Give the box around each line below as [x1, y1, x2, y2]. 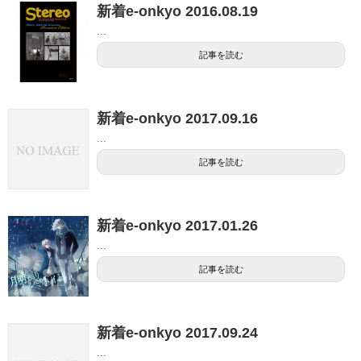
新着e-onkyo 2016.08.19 [97, 2, 258, 19]
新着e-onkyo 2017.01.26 [97, 217, 258, 234]
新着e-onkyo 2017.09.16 [97, 110, 258, 127]
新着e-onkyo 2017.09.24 [97, 324, 258, 341]
